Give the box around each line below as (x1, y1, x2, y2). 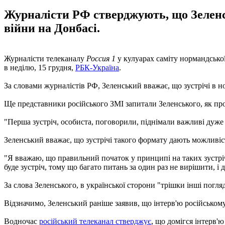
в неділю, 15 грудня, (4, 63, 75, 72)
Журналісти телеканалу (4, 54, 86, 63)
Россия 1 (86, 54, 116, 63)
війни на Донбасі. (4, 21, 100, 35)
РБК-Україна (75, 63, 119, 72)
